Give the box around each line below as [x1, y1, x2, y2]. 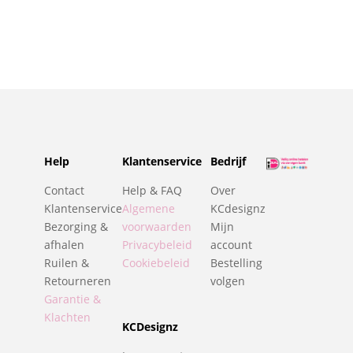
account [210, 237, 252, 253]
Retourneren [44, 273, 111, 289]
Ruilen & [44, 255, 89, 271]
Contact [44, 183, 84, 199]
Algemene [122, 201, 175, 217]
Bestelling [210, 255, 262, 271]
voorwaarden [122, 219, 191, 235]
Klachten [44, 310, 91, 325]
